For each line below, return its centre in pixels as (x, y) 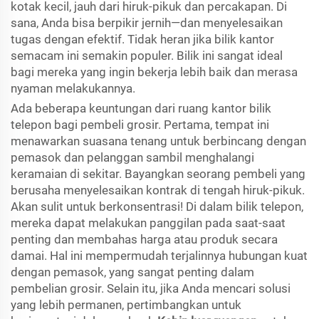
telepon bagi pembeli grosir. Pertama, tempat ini (140, 125)
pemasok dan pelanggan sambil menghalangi (132, 157)
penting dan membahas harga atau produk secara (144, 239)
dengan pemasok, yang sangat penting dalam (132, 272)
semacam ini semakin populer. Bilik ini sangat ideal (147, 56)
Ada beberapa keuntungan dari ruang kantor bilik (141, 108)
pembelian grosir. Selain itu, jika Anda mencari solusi (151, 288)
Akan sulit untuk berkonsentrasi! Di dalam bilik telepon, (157, 206)
